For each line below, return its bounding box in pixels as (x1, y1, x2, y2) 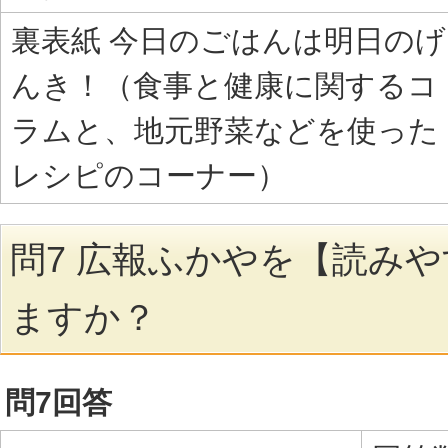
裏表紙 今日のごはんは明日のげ (11, 23, 446, 57)
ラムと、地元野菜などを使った (11, 113, 439, 147)
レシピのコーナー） (11, 158, 287, 192)
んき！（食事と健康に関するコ (11, 68, 438, 102)
